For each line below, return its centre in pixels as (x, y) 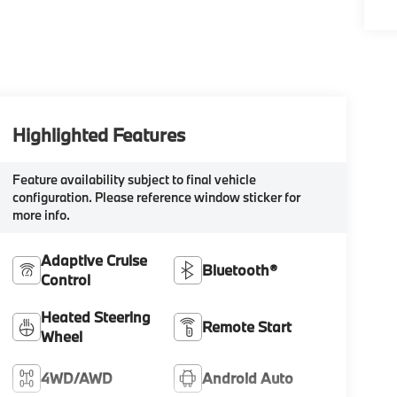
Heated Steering (95, 316)
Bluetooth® (240, 269)
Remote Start (247, 326)
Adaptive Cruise (93, 260)
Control (65, 279)
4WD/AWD (76, 378)
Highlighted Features (98, 134)
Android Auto (248, 378)
